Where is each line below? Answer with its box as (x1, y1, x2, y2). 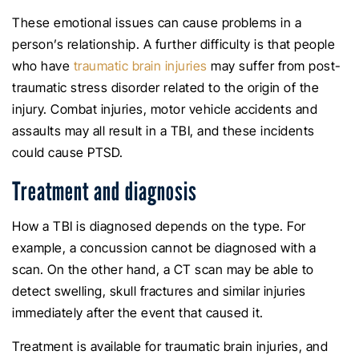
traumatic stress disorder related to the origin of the (12, 79, 319, 95)
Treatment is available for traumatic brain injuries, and (12, 337, 328, 354)
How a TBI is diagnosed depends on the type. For (12, 217, 306, 234)
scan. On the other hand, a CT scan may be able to (12, 260, 314, 277)
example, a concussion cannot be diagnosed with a (12, 239, 316, 256)
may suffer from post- (207, 57, 341, 74)
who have (12, 57, 74, 74)
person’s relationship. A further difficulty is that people (12, 35, 335, 52)
